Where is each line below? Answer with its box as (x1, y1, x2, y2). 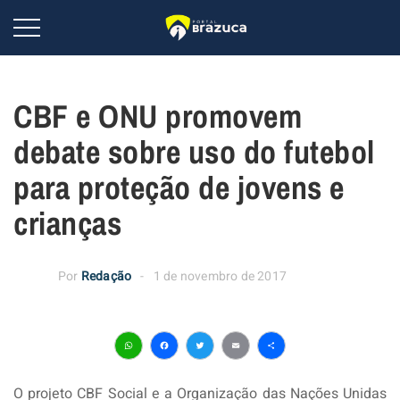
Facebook (164, 352, 287, 395)
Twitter (200, 352, 287, 395)
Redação (80, 266, 132, 286)
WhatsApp (129, 352, 260, 395)
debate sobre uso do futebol (13, 129, 375, 173)
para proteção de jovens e (13, 165, 345, 209)
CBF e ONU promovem (13, 94, 302, 137)
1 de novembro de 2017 (153, 266, 287, 286)
